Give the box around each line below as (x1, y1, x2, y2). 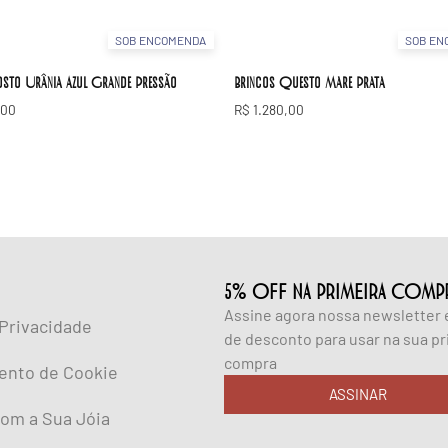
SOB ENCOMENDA (115, 32, 207, 47)
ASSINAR (329, 384, 388, 403)
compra (224, 352, 277, 372)
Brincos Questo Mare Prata (234, 72, 385, 92)
